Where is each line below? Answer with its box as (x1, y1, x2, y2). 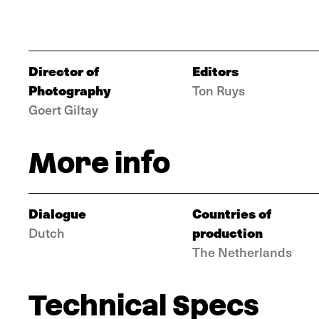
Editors (192, 61, 239, 80)
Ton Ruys (192, 81, 245, 99)
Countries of (192, 204, 271, 223)
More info (28, 147, 170, 179)
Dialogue (28, 204, 86, 223)
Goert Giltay (28, 100, 98, 118)
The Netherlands (192, 243, 292, 261)
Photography (28, 80, 111, 100)
